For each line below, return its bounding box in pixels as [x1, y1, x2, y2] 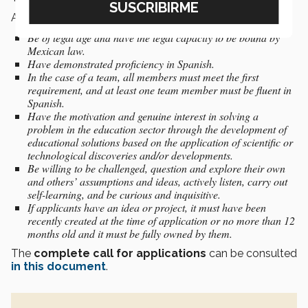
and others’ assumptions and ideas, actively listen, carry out [27, 173, 287, 188]
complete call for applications [34, 246, 206, 260]
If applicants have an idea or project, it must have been [27, 199, 266, 214]
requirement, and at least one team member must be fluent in [27, 82, 291, 97]
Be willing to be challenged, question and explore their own [27, 160, 285, 175]
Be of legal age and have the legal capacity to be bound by [27, 30, 280, 45]
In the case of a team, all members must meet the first [27, 69, 258, 84]
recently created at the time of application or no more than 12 [27, 212, 295, 228]
